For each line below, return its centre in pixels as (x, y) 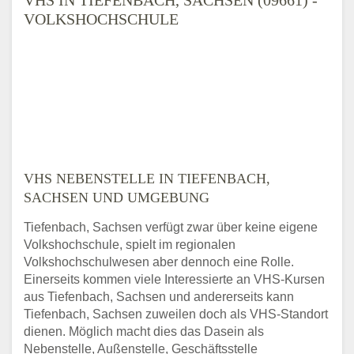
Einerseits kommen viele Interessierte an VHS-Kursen (174, 279)
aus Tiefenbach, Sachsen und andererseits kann (159, 296)
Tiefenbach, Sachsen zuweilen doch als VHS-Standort (176, 314)
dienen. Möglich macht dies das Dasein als (144, 331)
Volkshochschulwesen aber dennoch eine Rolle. (159, 262)
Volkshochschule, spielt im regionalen (130, 244)
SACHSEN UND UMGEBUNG (117, 197)
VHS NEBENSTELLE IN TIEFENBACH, (147, 178)
